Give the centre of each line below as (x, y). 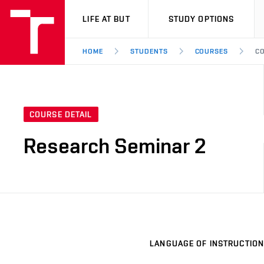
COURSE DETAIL (61, 115)
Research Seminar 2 (115, 146)
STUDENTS (149, 51)
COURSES (212, 51)
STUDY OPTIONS (201, 19)
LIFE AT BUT (106, 19)
